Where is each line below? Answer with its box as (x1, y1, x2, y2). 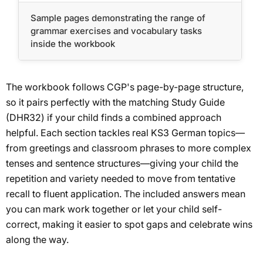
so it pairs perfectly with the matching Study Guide (6, 96, 225, 108)
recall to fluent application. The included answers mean (6, 187, 245, 200)
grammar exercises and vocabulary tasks (31, 25, 203, 36)
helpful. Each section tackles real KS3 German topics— (6, 126, 245, 139)
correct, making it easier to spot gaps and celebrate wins (6, 218, 252, 230)
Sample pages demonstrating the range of (31, 12, 206, 23)
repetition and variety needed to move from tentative (6, 172, 235, 184)
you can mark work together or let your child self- (6, 203, 222, 215)
